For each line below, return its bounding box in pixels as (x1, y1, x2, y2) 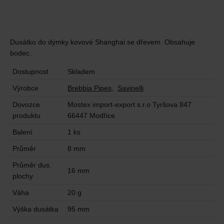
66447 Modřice (67, 111, 115, 120)
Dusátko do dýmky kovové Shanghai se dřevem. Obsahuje (10, 38, 195, 46)
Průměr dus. (12, 161, 51, 169)
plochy (12, 172, 33, 180)
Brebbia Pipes (67, 84, 111, 92)
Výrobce (12, 84, 38, 92)
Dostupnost (12, 67, 48, 76)
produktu (12, 111, 40, 120)
